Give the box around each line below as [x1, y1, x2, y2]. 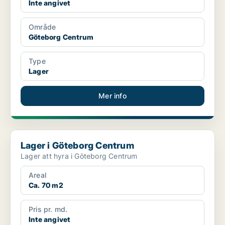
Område [29, 23, 56, 32]
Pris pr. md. [29, 205, 68, 214]
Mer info [98, 91, 127, 100]
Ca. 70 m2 [29, 181, 63, 190]
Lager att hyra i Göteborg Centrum [21, 152, 138, 161]
